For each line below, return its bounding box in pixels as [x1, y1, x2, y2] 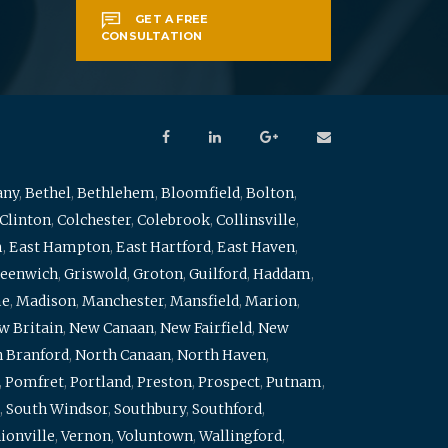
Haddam [253, 265, 311, 283]
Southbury [114, 400, 186, 418]
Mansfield [170, 292, 239, 310]
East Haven [217, 238, 295, 256]
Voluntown [117, 427, 193, 445]
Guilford [189, 265, 247, 283]
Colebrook [137, 211, 210, 229]
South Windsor [6, 400, 108, 418]
